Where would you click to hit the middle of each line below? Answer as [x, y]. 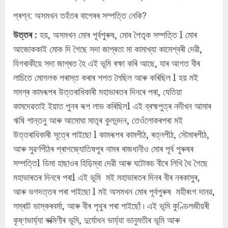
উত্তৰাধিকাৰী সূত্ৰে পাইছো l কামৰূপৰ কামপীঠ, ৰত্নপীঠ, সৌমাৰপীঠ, [111, 135]
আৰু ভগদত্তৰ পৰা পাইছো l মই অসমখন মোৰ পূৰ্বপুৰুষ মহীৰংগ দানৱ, [114, 192]
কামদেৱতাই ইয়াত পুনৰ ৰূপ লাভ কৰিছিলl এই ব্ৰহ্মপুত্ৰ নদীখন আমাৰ [112, 106]
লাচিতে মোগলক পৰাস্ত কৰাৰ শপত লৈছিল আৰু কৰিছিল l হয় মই [106, 78]
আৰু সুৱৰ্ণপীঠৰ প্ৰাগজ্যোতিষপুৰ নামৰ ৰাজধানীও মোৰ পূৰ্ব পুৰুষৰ [103, 149]
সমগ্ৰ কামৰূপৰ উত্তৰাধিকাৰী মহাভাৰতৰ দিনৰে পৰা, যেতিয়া [97, 92]
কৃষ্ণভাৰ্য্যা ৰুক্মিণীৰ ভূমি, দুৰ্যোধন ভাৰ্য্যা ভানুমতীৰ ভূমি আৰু [96, 220]
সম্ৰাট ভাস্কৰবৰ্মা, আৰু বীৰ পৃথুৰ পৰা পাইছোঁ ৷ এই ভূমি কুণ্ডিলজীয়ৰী [111, 206]
